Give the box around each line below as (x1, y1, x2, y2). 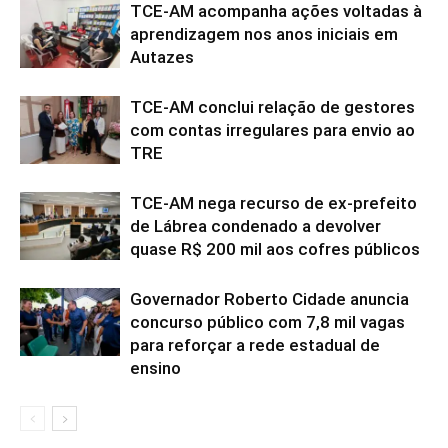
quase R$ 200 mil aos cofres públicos (130, 238, 420, 259)
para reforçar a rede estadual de (130, 334, 380, 355)
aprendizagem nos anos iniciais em (130, 23, 398, 44)
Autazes (130, 46, 194, 67)
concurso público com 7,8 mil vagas (130, 311, 405, 332)
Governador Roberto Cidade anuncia (130, 288, 409, 309)
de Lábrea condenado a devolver (130, 215, 381, 236)
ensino (130, 357, 181, 378)
